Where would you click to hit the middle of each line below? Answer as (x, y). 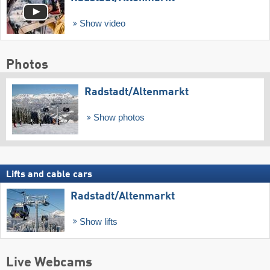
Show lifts (97, 221)
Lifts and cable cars (49, 174)
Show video (101, 24)
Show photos (118, 117)
